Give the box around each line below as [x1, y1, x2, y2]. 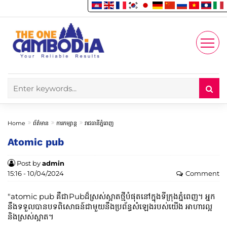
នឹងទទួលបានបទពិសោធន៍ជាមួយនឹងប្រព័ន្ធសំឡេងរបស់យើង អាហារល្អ [8, 202, 212, 211]
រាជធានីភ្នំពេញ [85, 120, 113, 127]
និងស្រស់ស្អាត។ [8, 212, 54, 221]
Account [190, 4, 219, 13]
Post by [15, 159, 42, 167]
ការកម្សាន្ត [56, 120, 77, 127]
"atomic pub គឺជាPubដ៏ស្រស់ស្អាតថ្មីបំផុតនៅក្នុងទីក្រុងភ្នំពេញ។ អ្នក [8, 192, 215, 201]
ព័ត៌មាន [33, 120, 49, 127]
